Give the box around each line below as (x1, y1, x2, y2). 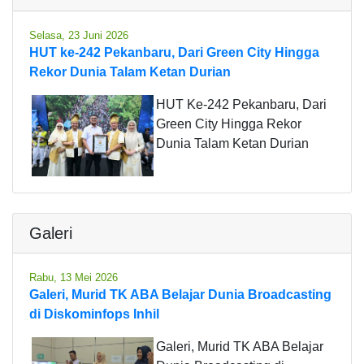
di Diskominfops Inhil (29, 306, 159, 321)
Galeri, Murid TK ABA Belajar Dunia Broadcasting (29, 287, 331, 301)
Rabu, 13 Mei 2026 (29, 271, 118, 284)
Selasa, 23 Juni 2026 (29, 28, 128, 41)
